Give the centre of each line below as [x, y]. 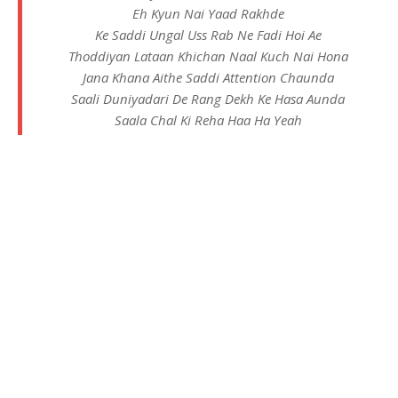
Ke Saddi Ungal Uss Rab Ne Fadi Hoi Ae [208, 35]
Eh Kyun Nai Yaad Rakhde [208, 14]
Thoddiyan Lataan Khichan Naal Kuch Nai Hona [208, 56]
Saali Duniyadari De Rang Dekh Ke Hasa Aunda [208, 99]
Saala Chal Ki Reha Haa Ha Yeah [208, 120]
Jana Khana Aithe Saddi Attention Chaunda [208, 78]
